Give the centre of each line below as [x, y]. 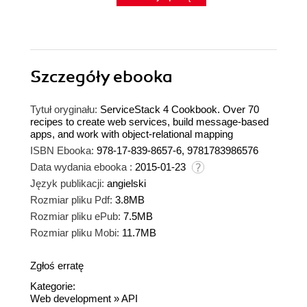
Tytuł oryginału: [64, 110]
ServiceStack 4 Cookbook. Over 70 [180, 110]
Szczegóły [72, 77]
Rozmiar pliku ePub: [75, 217]
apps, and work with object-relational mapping [132, 134]
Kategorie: [53, 286]
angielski [126, 184]
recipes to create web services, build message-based [149, 122]
